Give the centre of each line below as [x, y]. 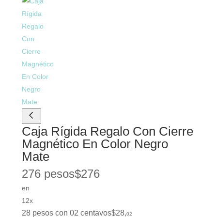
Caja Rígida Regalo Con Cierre [107, 132]
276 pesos [48, 174]
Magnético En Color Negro [95, 144]
